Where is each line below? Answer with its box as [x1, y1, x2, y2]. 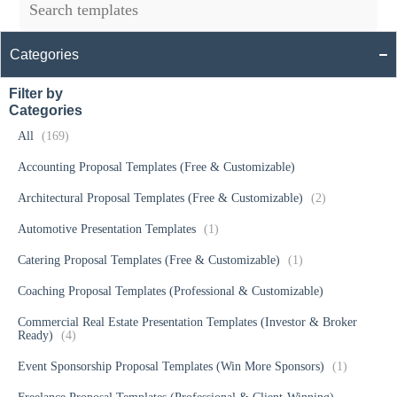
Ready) [18, 329, 57, 343]
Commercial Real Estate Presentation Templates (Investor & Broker [18, 315, 357, 330]
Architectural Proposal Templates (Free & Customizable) [18, 191, 307, 206]
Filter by [9, 86, 63, 102]
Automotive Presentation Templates [18, 222, 199, 237]
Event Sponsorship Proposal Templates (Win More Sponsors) [18, 360, 328, 374]
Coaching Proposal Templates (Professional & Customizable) [18, 284, 323, 299]
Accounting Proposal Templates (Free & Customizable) [18, 160, 295, 175]
